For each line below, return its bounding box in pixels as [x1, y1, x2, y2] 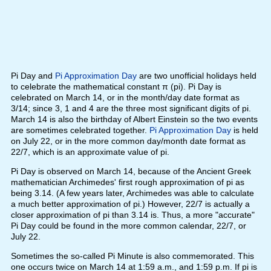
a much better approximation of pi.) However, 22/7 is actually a [10, 199, 250, 209]
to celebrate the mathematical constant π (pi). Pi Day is [10, 82, 221, 92]
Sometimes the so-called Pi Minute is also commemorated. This [10, 251, 254, 261]
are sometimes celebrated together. [10, 125, 149, 135]
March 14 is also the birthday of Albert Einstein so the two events [10, 114, 258, 125]
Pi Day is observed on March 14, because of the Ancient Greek [10, 166, 251, 177]
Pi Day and [10, 71, 55, 81]
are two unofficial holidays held [136, 71, 256, 81]
